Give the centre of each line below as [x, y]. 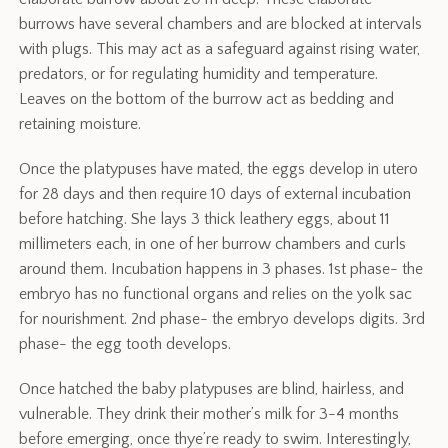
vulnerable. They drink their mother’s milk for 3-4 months [209, 414]
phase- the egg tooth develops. [125, 344]
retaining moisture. [80, 124]
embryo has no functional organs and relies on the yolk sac [216, 294]
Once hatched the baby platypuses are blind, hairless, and [212, 389]
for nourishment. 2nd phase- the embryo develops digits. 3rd [222, 319]
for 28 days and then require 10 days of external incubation [215, 194]
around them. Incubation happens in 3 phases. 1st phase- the [221, 269]
